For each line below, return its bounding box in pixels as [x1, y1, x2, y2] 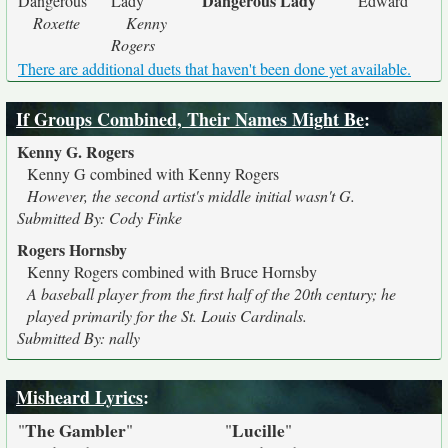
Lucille [232, 418, 285, 443]
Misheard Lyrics [16, 384, 143, 410]
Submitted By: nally [17, 327, 140, 348]
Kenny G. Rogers [17, 140, 134, 163]
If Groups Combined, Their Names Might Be [16, 106, 364, 132]
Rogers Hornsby [17, 238, 127, 261]
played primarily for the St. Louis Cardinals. [27, 305, 307, 326]
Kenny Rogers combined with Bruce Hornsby [27, 261, 317, 282]
